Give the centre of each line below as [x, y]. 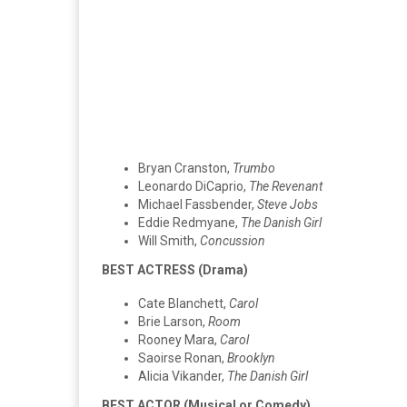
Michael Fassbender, [198, 204]
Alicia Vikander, [183, 376]
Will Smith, [169, 240]
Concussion [233, 240]
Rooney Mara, [179, 339]
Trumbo [254, 168]
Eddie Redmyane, [189, 222]
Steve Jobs [288, 204]
